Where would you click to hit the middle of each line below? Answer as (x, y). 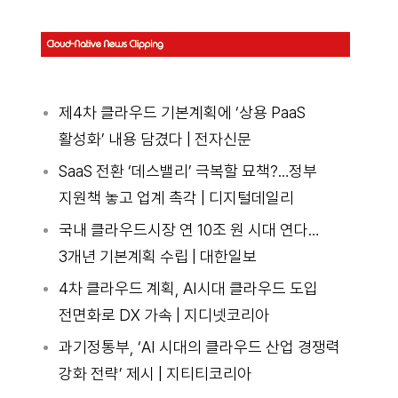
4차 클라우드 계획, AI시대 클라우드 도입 (188, 288)
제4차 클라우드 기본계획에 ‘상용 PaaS (182, 112)
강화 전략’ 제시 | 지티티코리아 (155, 374)
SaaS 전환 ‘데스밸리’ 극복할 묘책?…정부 (187, 171)
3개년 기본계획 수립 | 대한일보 (157, 256)
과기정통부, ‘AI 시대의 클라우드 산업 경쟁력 (199, 347)
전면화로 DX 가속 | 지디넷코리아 (163, 315)
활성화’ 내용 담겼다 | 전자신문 (155, 139)
